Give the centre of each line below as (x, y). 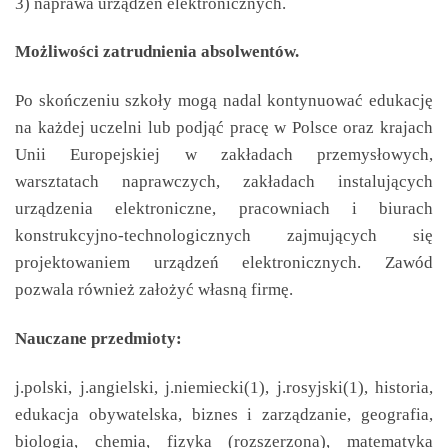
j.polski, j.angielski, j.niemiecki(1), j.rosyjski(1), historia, (224, 386)
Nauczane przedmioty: (98, 338)
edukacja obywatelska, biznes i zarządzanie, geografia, (224, 413)
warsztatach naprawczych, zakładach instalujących (224, 181)
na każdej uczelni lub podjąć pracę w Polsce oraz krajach (224, 127)
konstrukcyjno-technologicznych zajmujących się (224, 235)
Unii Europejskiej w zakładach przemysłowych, (224, 154)
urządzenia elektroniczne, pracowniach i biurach (224, 208)
